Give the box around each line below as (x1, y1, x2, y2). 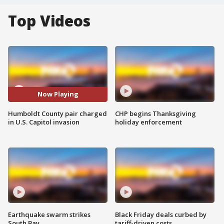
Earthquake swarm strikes (8, 210, 90, 219)
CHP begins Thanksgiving (115, 108, 196, 118)
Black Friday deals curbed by (115, 210, 206, 219)
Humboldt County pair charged (8, 108, 107, 118)
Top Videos (8, 10, 90, 31)
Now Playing (37, 89, 78, 99)
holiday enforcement (115, 117, 182, 126)
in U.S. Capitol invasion (8, 117, 79, 126)
